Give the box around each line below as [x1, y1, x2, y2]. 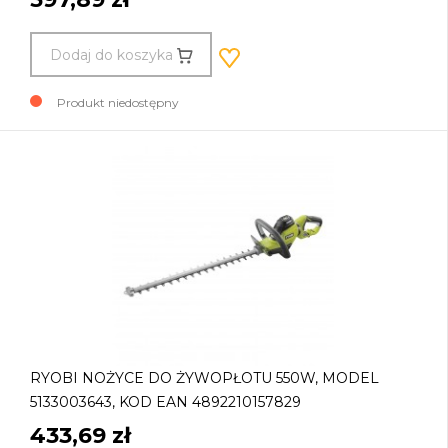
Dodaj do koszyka [49, 45, 173, 64]
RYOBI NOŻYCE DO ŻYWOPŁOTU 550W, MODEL [30, 369, 379, 388]
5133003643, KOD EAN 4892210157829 [30, 393, 301, 412]
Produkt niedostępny [57, 95, 179, 111]
